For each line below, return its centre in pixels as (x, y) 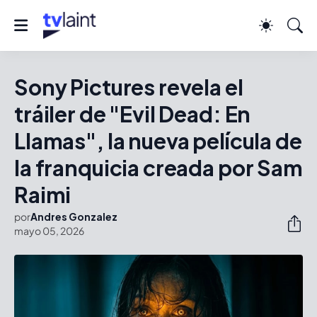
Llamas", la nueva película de (158, 141)
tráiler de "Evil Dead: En (133, 114)
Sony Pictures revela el (129, 87)
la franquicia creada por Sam (158, 168)
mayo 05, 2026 (49, 231)
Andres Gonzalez (74, 217)
